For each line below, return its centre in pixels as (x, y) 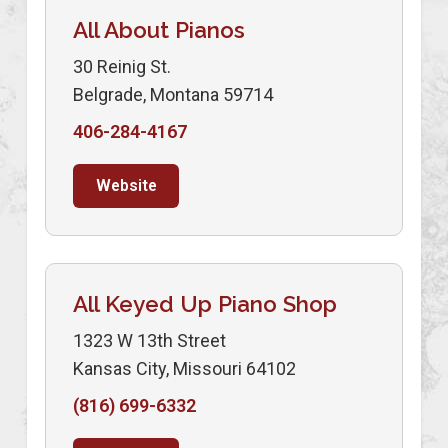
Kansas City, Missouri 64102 (184, 368)
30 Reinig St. (122, 66)
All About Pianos (159, 29)
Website (126, 185)
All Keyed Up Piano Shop (205, 303)
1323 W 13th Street (149, 340)
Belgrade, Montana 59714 (173, 94)
